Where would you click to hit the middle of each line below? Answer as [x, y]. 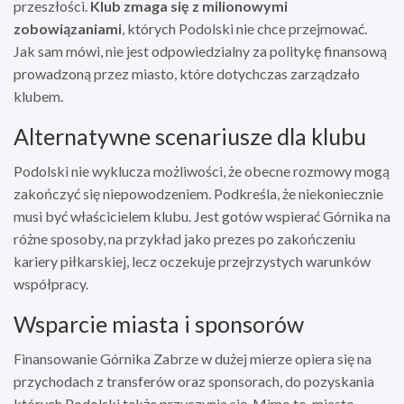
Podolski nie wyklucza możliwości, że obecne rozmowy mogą [202, 170]
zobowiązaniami [68, 28]
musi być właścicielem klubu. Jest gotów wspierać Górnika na [202, 216]
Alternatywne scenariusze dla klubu [190, 136]
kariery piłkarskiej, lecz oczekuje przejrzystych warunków [192, 261]
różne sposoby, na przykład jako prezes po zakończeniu [184, 238]
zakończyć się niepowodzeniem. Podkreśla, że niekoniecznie [198, 193]
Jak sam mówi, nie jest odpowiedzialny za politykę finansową [200, 50]
